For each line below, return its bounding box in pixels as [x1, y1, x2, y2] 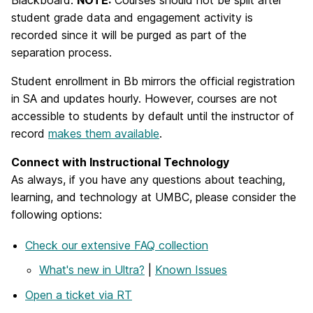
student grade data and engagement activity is [11, 10, 253, 24]
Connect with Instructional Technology [11, 154, 229, 169]
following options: [11, 207, 102, 221]
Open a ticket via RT [25, 287, 132, 302]
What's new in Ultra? [39, 263, 145, 277]
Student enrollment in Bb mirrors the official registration [11, 73, 295, 88]
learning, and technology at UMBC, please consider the [11, 189, 296, 204]
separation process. [11, 45, 112, 59]
